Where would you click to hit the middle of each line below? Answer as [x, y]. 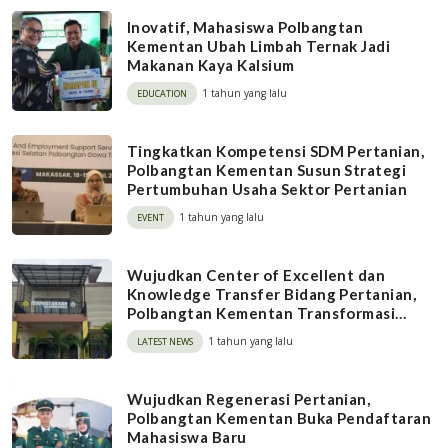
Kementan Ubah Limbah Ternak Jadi [259, 45]
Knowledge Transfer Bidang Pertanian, [272, 293]
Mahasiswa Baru [187, 436]
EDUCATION [162, 93]
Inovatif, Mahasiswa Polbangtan [245, 26]
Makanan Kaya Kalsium [211, 64]
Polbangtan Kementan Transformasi [261, 312]
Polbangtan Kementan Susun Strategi [267, 169]
